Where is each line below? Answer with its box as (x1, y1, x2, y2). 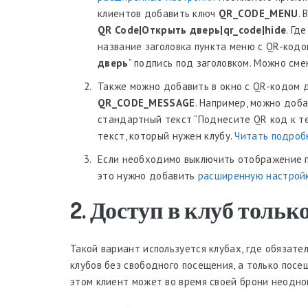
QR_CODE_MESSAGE (98, 96, 195, 109)
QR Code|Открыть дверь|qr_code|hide (98, 23, 287, 36)
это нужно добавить (98, 169, 198, 182)
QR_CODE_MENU (218, 7, 298, 20)
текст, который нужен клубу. (98, 129, 235, 142)
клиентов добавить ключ (98, 7, 219, 20)
